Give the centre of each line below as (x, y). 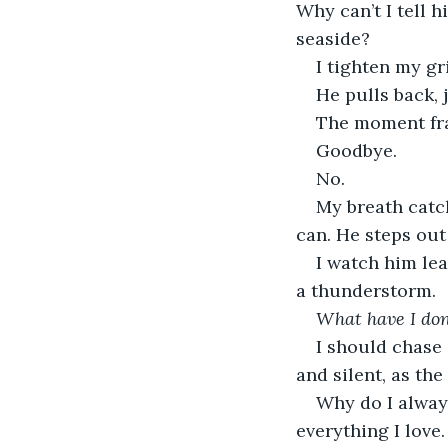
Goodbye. (356, 150)
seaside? (333, 38)
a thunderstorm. (366, 290)
